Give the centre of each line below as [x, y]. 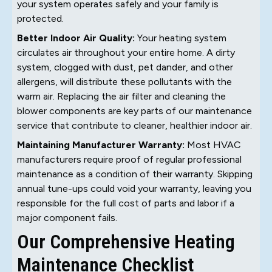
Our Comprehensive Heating [126, 241]
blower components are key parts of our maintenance [134, 110]
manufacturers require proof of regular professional [129, 159]
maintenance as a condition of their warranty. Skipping [135, 174]
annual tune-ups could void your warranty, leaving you [134, 188]
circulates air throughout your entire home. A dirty [126, 52]
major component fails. [67, 217]
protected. [40, 18]
